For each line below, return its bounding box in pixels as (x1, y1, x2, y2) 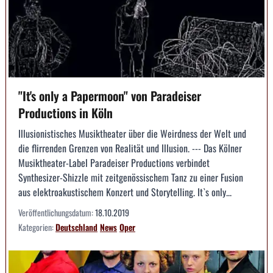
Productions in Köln (18, 103, 113, 122)
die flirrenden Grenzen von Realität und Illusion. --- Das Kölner (18, 140, 242, 155)
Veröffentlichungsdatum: (18, 205, 95, 219)
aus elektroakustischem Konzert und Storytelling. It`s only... (18, 184, 232, 199)
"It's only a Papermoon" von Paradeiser (18, 86, 201, 105)
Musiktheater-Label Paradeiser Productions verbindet (18, 155, 210, 170)
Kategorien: (18, 220, 55, 233)
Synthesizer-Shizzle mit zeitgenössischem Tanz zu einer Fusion (18, 169, 243, 185)
